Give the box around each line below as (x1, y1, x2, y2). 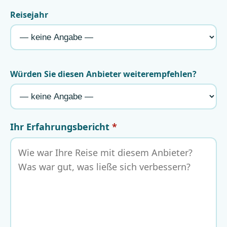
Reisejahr (10, 9, 48, 21)
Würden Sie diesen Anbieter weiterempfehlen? (10, 68, 197, 80)
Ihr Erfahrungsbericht (10, 121, 112, 133)
